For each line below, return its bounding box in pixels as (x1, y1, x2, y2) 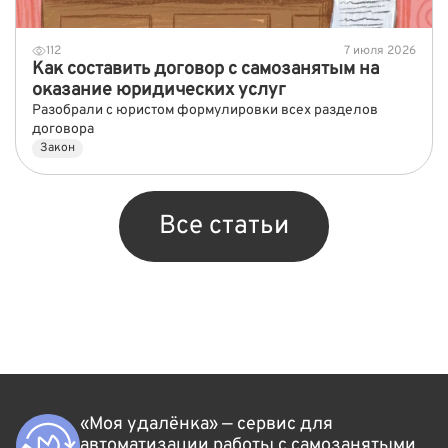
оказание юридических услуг (32, 78, 286, 102)
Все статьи (159, 209, 289, 243)
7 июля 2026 (344, 42, 416, 59)
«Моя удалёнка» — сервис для (80, 412, 333, 436)
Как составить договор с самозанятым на (32, 57, 379, 81)
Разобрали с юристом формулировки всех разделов (32, 101, 378, 119)
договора (32, 120, 94, 138)
